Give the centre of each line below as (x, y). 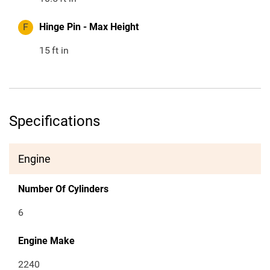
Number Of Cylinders (63, 189)
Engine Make (46, 241)
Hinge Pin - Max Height (89, 27)
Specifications (55, 121)
